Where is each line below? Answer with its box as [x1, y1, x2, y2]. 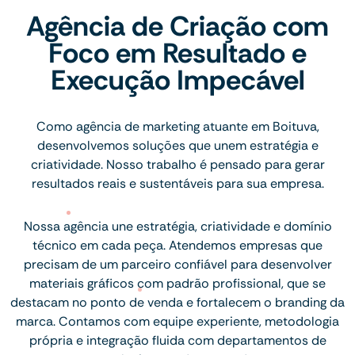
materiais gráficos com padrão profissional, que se [29, 274, 326, 292]
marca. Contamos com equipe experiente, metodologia [16, 312, 339, 330]
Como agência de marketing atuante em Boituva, [36, 117, 319, 135]
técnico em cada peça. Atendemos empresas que [32, 236, 323, 254]
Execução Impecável [50, 61, 305, 98]
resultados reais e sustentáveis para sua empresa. [31, 174, 324, 192]
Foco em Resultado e [48, 34, 307, 71]
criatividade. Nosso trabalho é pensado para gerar [30, 155, 325, 173]
